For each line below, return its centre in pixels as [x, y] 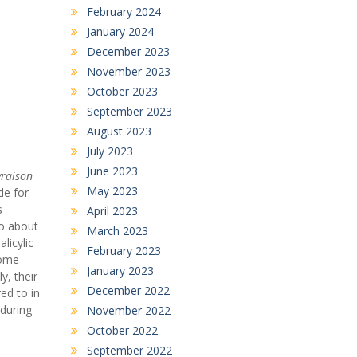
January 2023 [120, 270]
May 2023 [112, 190]
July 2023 [110, 151]
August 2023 [119, 131]
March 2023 [117, 230]
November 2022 [128, 310]
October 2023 [122, 91]
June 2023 [112, 171]
